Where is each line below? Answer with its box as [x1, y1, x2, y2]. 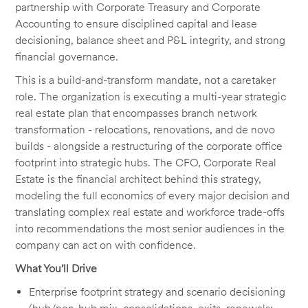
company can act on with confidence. [15, 239, 197, 252]
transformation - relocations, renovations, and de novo [15, 123, 276, 137]
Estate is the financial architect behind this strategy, [15, 173, 262, 186]
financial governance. [15, 50, 119, 64]
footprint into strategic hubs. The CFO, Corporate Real [15, 156, 277, 170]
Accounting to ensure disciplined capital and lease [15, 17, 258, 31]
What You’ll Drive [15, 262, 98, 276]
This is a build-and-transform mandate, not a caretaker [15, 74, 276, 87]
